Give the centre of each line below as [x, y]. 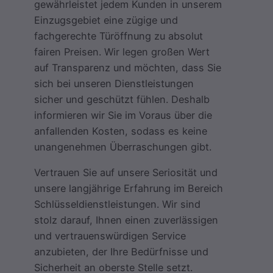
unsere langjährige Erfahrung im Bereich [129, 189]
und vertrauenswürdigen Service [110, 236]
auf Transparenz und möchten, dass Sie [128, 67]
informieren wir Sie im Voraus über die [123, 115]
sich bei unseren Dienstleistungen [114, 83]
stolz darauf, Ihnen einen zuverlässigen [126, 220]
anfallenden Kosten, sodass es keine [121, 131]
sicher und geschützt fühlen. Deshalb [122, 99]
